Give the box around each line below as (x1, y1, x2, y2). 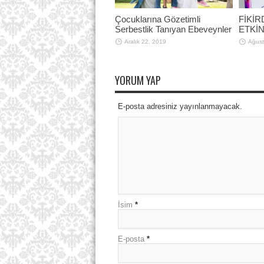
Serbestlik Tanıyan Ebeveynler (114, 24, 232, 34)
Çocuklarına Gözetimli (114, 14, 200, 24)
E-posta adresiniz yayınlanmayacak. (117, 101, 242, 111)
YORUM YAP (114, 72, 161, 88)
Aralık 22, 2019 (124, 38, 166, 45)
